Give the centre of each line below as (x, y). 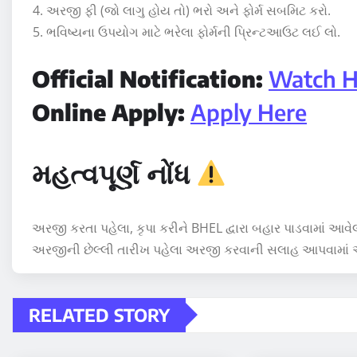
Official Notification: (150, 78)
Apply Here (249, 112)
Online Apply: (111, 112)
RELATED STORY (99, 314)
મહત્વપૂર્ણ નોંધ (111, 173)
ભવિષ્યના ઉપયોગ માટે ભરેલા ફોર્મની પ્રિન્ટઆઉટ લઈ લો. (193, 31)
